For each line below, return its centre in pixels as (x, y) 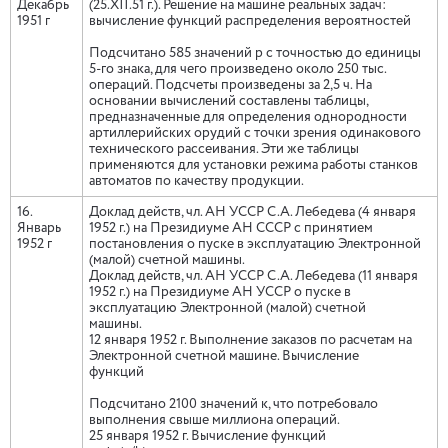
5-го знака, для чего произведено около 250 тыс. (237, 69)
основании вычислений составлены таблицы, (228, 101)
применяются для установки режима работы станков (253, 165)
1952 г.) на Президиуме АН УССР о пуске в (220, 292)
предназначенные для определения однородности (248, 117)
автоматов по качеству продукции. (202, 181)
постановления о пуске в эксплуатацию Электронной (255, 244)
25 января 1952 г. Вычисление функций (213, 436)
